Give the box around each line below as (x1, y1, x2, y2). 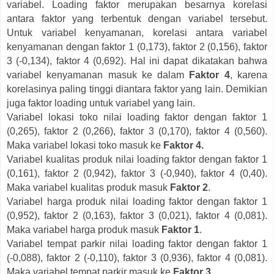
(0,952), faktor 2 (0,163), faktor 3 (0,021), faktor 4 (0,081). (7, 210, 267, 221)
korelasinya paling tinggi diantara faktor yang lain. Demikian (7, 83, 267, 94)
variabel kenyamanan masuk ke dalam (7, 69, 190, 80)
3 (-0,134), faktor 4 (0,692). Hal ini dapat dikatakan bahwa (7, 55, 267, 66)
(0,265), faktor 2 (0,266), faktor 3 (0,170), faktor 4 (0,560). (7, 125, 267, 136)
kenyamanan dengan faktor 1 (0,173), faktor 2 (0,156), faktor (7, 41, 267, 52)
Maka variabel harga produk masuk (7, 224, 161, 235)
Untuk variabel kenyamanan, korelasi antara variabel (7, 27, 267, 38)
